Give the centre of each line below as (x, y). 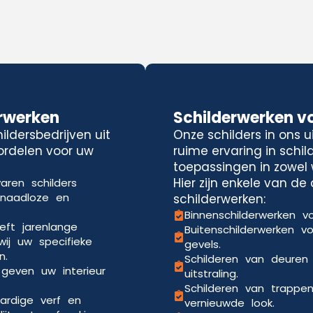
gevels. (203, 244)
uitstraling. (211, 274)
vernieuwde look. (230, 303)
